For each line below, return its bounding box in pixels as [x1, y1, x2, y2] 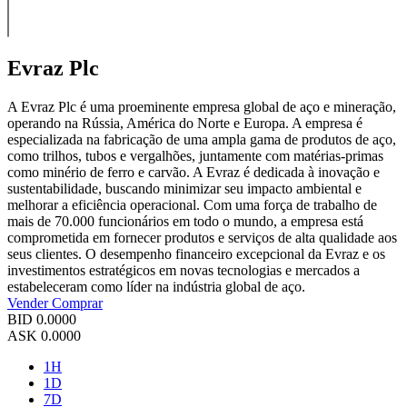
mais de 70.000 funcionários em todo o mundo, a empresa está [7, 213, 363, 229]
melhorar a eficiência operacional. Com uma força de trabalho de [7, 196, 377, 213]
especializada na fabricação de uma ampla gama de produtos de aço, [7, 131, 396, 147]
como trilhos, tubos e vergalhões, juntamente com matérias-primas [7, 147, 383, 164]
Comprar [52, 294, 103, 311]
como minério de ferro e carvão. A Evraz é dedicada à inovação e [7, 164, 380, 180]
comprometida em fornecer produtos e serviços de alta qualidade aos [7, 229, 397, 245]
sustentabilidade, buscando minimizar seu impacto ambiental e [7, 180, 362, 196]
